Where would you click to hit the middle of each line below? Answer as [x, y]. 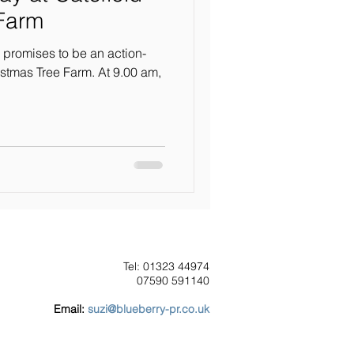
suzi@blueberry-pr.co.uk [149, 309]
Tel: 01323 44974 [166, 266]
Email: [71, 309]
